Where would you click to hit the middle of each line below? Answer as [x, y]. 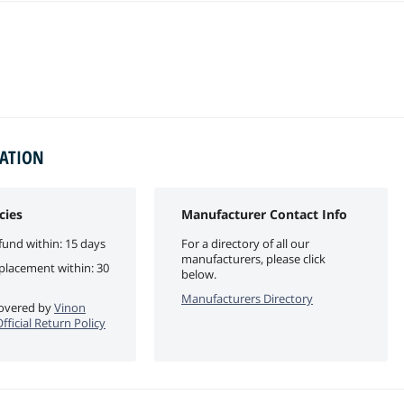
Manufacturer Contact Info [264, 214]
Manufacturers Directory [247, 298]
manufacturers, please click [253, 258]
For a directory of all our [245, 243]
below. [199, 274]
